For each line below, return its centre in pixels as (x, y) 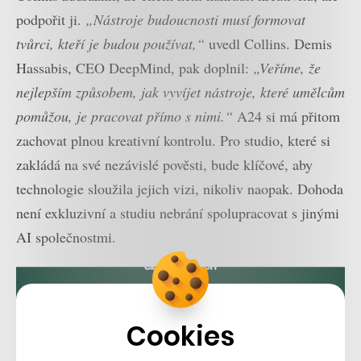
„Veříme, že (287, 67)
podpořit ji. (51, 19)
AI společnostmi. (66, 237)
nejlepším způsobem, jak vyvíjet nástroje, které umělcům (180, 91)
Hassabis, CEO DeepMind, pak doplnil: (135, 67)
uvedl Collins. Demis (268, 43)
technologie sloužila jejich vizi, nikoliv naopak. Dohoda (180, 188)
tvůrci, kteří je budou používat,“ (110, 43)
